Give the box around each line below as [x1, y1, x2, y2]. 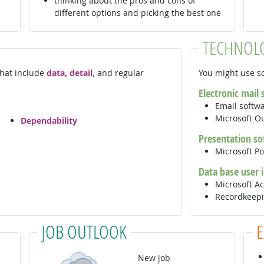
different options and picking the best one [54, 7, 221, 19]
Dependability [20, 114, 77, 126]
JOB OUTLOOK [41, 219, 127, 244]
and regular [94, 67, 144, 79]
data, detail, [46, 67, 95, 79]
